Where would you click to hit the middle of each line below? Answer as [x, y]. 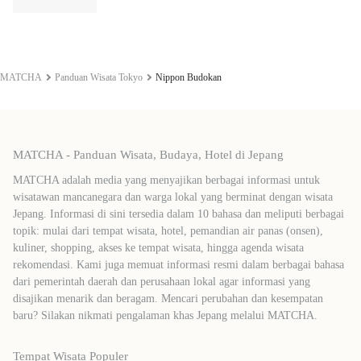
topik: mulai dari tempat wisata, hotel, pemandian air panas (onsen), [168, 230]
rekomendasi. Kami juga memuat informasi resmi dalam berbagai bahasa [178, 264]
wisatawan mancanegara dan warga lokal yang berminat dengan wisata [173, 197]
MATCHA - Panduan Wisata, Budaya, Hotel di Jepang [148, 154]
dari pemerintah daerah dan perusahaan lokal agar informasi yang [162, 281]
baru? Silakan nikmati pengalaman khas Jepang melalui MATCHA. [165, 315]
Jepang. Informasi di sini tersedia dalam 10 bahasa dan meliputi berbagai [178, 214]
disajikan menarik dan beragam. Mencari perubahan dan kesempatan [168, 298]
